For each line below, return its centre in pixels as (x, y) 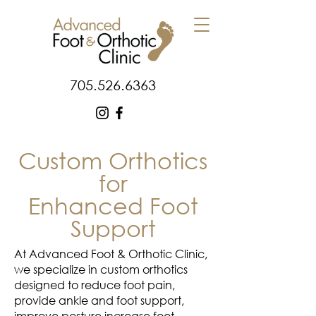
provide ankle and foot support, (99, 300)
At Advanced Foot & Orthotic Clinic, (111, 254)
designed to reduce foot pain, (95, 285)
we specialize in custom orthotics (101, 269)
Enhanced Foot (113, 205)
